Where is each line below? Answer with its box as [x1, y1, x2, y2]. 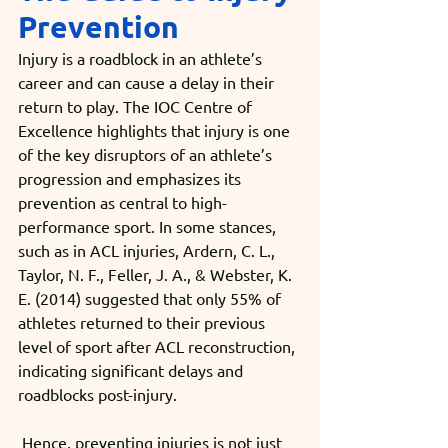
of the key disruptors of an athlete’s [18, 143, 276, 164]
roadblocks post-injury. [18, 383, 177, 404]
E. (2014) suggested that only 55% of [18, 287, 285, 308]
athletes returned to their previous [18, 311, 269, 332]
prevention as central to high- [18, 191, 227, 212]
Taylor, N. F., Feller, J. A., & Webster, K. [18, 263, 296, 284]
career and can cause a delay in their [18, 71, 278, 92]
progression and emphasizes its [18, 167, 245, 188]
